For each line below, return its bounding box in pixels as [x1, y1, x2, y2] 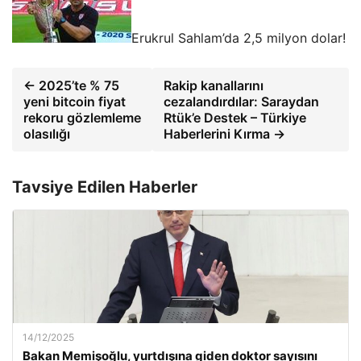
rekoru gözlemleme [23, 109, 141, 126]
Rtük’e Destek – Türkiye [164, 109, 307, 126]
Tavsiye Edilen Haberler [12, 176, 197, 197]
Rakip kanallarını [164, 77, 264, 93]
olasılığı [23, 125, 70, 142]
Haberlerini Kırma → [164, 125, 286, 142]
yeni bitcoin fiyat [23, 93, 126, 110]
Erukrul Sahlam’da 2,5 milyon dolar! [131, 29, 346, 46]
